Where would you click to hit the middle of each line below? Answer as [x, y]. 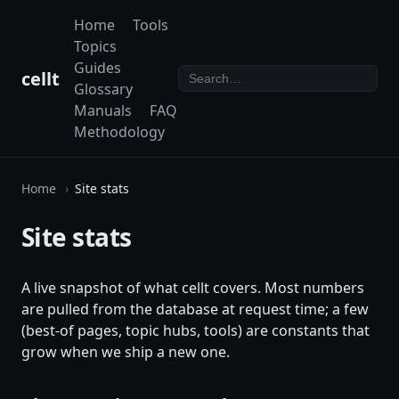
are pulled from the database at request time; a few [195, 309]
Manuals [103, 110]
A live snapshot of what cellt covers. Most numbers [193, 288]
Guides [98, 68]
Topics [95, 46]
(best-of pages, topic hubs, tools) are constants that [195, 331]
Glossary [103, 89]
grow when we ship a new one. [126, 352]
